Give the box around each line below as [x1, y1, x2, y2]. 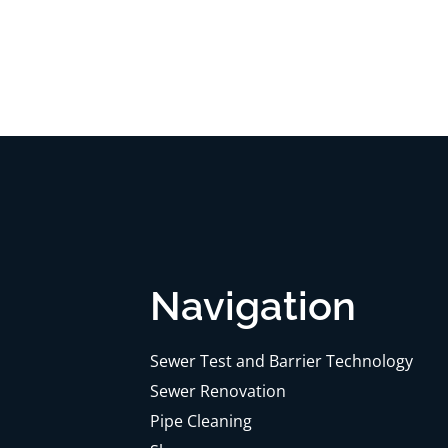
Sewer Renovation [150, 380, 286, 403]
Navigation [150, 282, 356, 330]
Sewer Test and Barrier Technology [150, 350, 413, 373]
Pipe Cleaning [150, 410, 252, 433]
